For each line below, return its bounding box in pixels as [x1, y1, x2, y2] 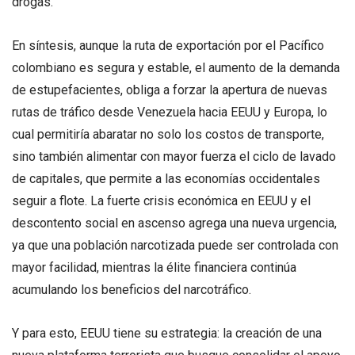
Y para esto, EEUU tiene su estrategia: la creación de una [12, 326, 322, 342]
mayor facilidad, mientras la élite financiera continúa [12, 260, 296, 276]
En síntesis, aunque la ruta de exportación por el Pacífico [12, 38, 324, 54]
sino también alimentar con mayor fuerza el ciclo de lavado [12, 149, 336, 165]
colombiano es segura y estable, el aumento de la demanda [12, 60, 340, 76]
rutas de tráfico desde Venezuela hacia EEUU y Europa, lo [12, 105, 327, 120]
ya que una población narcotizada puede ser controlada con [12, 238, 338, 254]
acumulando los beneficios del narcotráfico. [12, 282, 251, 298]
